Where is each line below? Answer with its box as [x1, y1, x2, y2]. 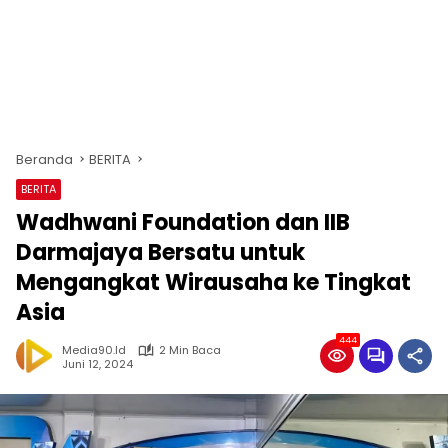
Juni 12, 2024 [62, 355, 133, 372]
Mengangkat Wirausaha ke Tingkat [16, 267, 411, 298]
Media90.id [62, 342, 126, 358]
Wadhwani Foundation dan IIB [16, 207, 350, 238]
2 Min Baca [159, 342, 221, 358]
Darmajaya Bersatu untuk [16, 237, 305, 268]
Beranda [16, 150, 73, 169]
